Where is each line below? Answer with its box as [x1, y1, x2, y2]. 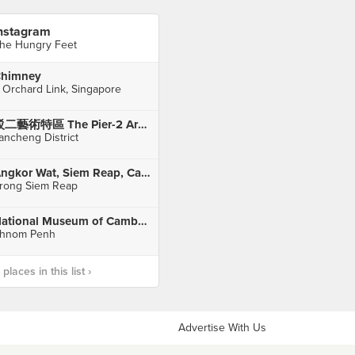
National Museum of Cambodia [137, 214, 147, 228]
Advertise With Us [178, 321, 266, 334]
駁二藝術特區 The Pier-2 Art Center [137, 117, 147, 132]
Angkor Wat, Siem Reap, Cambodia [140, 166, 151, 180]
